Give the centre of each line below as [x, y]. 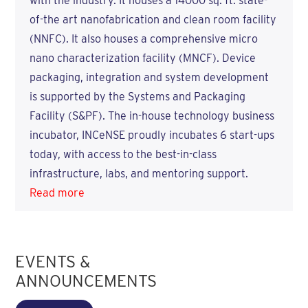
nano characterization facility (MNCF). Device [142, 58]
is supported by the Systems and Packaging [137, 97]
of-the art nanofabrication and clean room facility [153, 20]
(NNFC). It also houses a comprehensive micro [143, 39]
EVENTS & [53, 262]
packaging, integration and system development [149, 78]
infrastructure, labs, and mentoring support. [139, 174]
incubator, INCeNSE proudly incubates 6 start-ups [152, 135]
